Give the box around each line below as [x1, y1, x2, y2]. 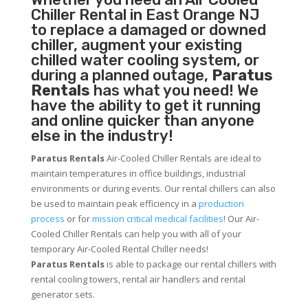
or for [64, 212, 92, 225]
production [198, 197, 244, 210]
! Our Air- [223, 212, 259, 225]
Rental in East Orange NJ [75, 5, 260, 25]
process [30, 212, 65, 225]
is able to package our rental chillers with [104, 258, 276, 271]
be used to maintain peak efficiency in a [30, 197, 199, 210]
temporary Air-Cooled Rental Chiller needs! [30, 243, 208, 256]
